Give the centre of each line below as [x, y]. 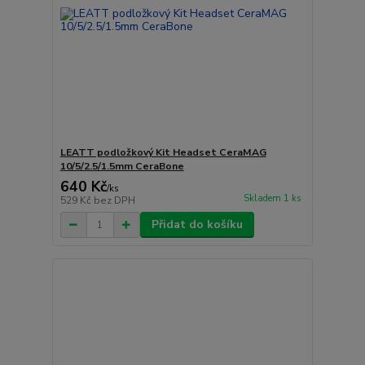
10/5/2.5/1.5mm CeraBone [122, 167]
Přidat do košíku [197, 225]
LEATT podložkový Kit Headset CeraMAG [163, 153]
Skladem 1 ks [272, 199]
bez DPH [114, 201]
